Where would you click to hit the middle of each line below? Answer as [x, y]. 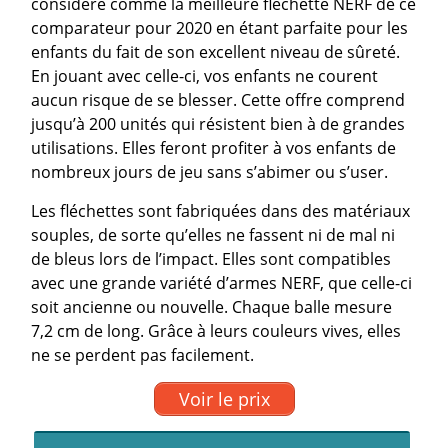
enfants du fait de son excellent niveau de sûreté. [216, 52]
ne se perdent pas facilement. [143, 355]
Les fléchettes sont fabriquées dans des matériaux [221, 211]
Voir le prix [224, 398]
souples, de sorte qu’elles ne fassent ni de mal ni [213, 235]
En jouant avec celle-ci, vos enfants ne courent [205, 76]
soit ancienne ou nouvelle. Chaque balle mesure [212, 307]
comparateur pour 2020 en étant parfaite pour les [220, 28]
